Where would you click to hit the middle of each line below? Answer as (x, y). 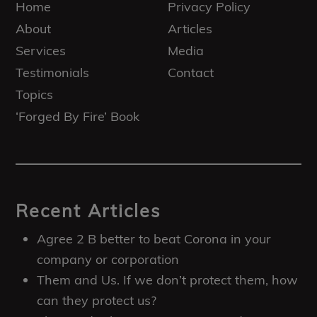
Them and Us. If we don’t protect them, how (168, 280)
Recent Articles (88, 211)
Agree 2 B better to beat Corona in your (154, 239)
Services (41, 51)
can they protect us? (97, 300)
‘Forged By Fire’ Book (78, 116)
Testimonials (53, 73)
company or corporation (108, 259)
